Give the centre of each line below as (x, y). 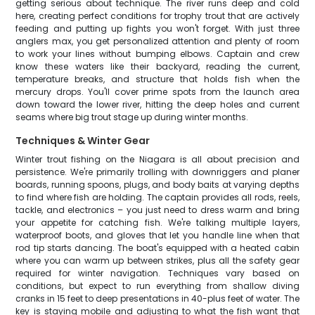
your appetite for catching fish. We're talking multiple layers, (157, 223)
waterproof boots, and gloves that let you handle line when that (157, 235)
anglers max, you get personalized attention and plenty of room (157, 41)
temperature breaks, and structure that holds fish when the (157, 79)
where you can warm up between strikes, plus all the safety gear (157, 261)
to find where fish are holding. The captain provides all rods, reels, (157, 197)
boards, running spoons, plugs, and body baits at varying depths (157, 185)
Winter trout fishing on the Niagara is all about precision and (157, 159)
